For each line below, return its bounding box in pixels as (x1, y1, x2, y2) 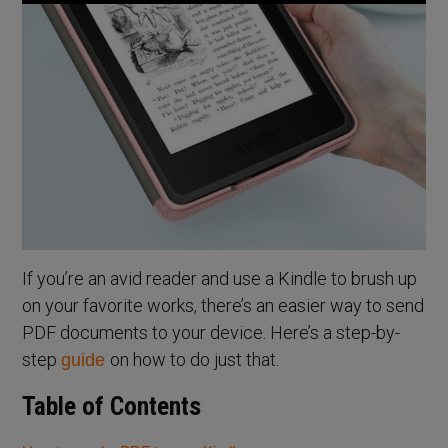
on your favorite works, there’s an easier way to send (22, 294, 425, 316)
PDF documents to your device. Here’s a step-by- (22, 321, 401, 343)
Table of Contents (22, 391, 202, 421)
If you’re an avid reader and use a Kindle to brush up (22, 267, 418, 289)
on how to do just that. (110, 348, 280, 370)
